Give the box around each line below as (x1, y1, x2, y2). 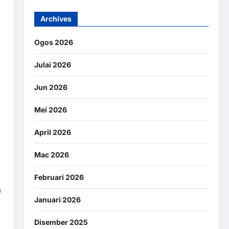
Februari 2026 (34, 172, 84, 181)
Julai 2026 (34, 60, 71, 69)
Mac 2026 (34, 150, 69, 159)
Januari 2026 (34, 195, 81, 204)
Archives (40, 14, 72, 23)
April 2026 (34, 127, 71, 136)
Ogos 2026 (34, 37, 73, 47)
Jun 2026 (34, 82, 67, 91)
